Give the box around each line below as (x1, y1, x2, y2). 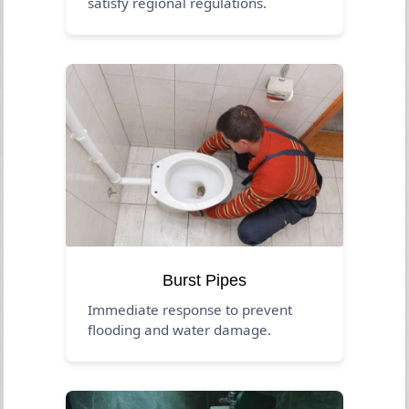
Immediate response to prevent (88, 299, 293, 319)
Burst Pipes (163, 270, 246, 289)
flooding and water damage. (88, 320, 272, 339)
